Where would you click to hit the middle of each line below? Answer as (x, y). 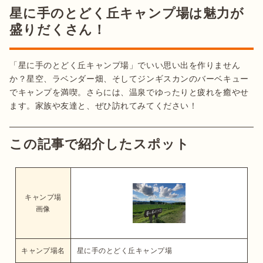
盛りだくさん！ (58, 29)
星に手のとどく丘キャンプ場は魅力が (127, 13)
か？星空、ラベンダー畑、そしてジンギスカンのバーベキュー (129, 78)
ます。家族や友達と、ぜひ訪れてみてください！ (104, 105)
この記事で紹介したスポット (100, 144)
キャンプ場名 (43, 250)
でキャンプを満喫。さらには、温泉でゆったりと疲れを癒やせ (129, 92)
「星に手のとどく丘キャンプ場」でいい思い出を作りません (125, 65)
